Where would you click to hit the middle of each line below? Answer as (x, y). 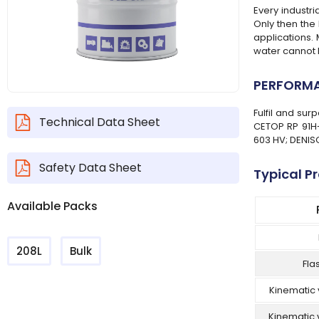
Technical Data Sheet (100, 122)
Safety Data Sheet (90, 167)
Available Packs (52, 206)
